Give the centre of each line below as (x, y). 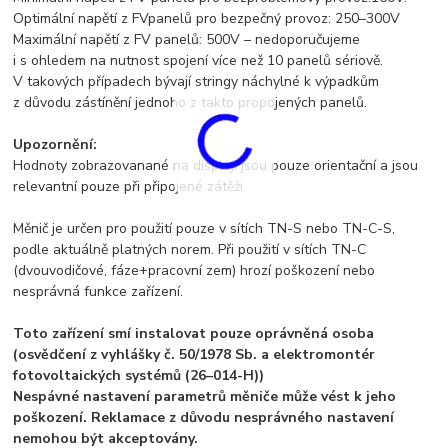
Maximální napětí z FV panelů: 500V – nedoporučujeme (187, 39)
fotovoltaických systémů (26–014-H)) (139, 375)
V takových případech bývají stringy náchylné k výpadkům (196, 81)
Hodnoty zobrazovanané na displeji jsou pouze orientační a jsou (216, 165)
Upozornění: (55, 144)
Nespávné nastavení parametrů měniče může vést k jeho (205, 396)
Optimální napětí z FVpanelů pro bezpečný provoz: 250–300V (207, 18)
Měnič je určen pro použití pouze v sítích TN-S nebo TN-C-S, (204, 228)
